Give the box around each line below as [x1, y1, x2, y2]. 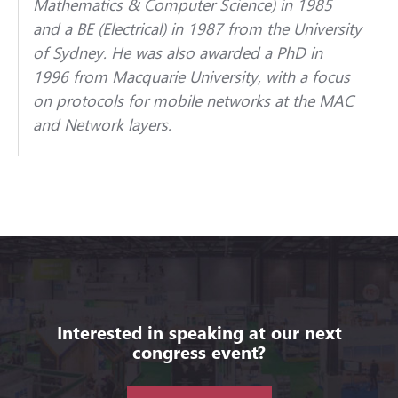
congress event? [132, 338, 266, 363]
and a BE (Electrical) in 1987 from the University [32, 17, 362, 39]
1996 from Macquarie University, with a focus [32, 65, 350, 87]
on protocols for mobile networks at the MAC [32, 89, 354, 111]
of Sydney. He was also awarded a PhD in [32, 41, 322, 63]
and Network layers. [32, 113, 171, 135]
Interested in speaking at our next [56, 319, 342, 344]
